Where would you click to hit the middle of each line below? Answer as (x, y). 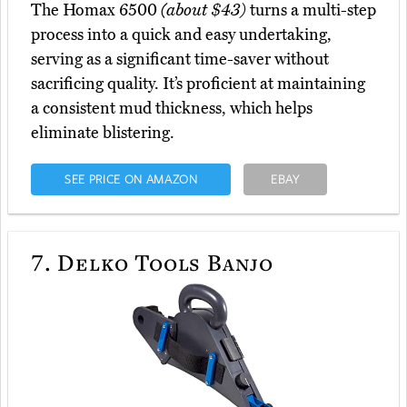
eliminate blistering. (103, 133)
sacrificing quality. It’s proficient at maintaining (198, 84)
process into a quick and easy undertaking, (181, 35)
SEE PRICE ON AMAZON (131, 179)
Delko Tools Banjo (163, 262)
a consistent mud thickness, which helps (172, 109)
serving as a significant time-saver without (180, 60)
